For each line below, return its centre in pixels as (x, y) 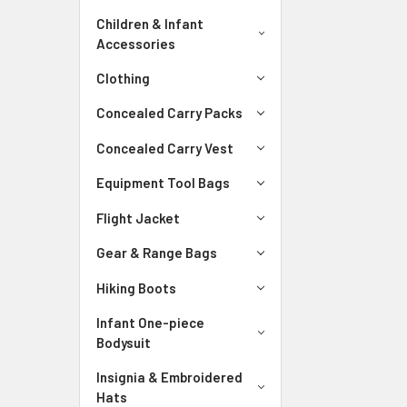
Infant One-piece (150, 323)
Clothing (123, 78)
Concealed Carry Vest (165, 148)
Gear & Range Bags (157, 253)
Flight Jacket (138, 218)
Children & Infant (150, 23)
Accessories (136, 43)
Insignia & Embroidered (169, 377)
